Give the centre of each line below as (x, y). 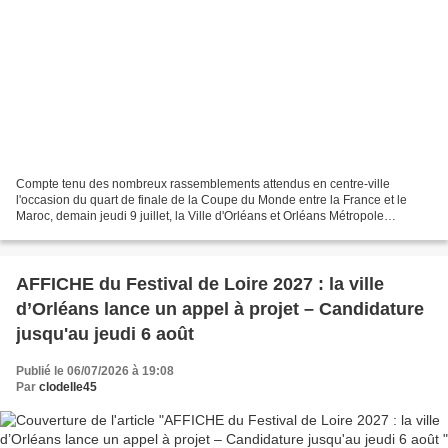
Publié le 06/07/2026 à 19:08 (95, 370)
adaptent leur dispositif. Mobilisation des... (129, 231)
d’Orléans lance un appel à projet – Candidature (220, 308)
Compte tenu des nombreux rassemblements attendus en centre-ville (203, 183)
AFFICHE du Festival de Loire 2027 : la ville (167, 283)
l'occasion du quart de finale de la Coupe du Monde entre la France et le (211, 199)
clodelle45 (68, 386)
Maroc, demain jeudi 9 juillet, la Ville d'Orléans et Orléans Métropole (200, 215)
